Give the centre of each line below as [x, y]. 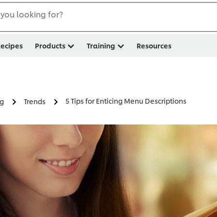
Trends [35, 101]
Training [101, 45]
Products [50, 45]
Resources [154, 45]
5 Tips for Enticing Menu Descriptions [126, 101]
